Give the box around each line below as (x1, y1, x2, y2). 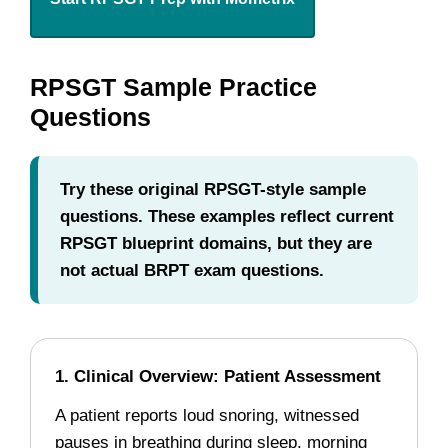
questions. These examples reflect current (60, 207, 394, 226)
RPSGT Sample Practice (30, 73, 317, 101)
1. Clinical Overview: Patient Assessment (55, 367, 381, 386)
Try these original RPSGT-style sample (60, 180, 366, 199)
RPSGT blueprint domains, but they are (60, 234, 372, 253)
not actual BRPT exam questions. (60, 261, 324, 280)
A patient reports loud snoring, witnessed (55, 406, 359, 425)
